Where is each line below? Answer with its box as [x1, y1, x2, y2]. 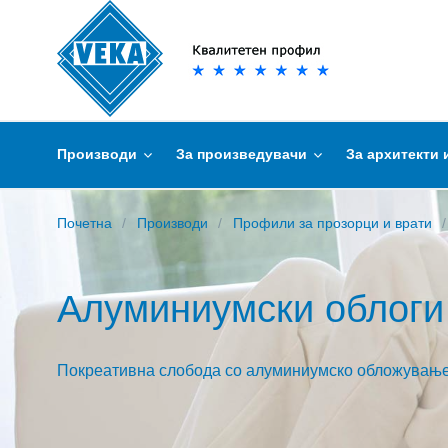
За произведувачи [176, 146, 311, 162]
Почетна [57, 215, 112, 231]
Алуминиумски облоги [57, 288, 444, 330]
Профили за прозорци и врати [233, 215, 432, 231]
